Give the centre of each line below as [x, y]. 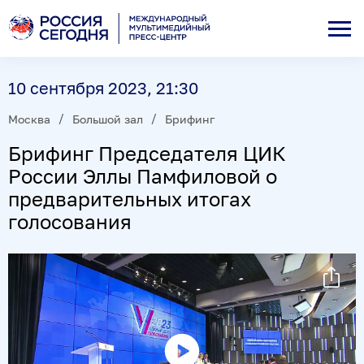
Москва [29, 119]
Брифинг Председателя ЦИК [147, 153]
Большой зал [108, 119]
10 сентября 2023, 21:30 [103, 88]
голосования [70, 221]
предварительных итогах [130, 198]
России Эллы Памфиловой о [143, 175]
